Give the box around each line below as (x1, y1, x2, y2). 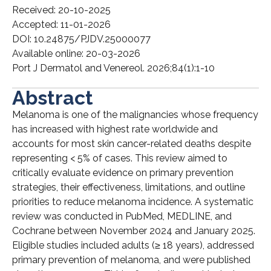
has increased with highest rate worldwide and (12, 123, 218, 135)
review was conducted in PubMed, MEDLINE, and (12, 211, 232, 223)
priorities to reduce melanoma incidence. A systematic (12, 196, 253, 208)
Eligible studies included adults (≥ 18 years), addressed (12, 240, 254, 252)
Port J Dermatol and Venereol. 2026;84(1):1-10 (12, 62, 215, 74)
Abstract (12, 87, 93, 109)
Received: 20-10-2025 (12, 4, 111, 16)
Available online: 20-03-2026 (12, 48, 140, 60)
